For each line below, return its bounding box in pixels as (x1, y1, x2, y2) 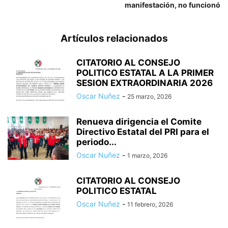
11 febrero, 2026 (127, 200, 173, 208)
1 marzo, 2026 (127, 151, 167, 159)
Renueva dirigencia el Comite (76, 116, 202, 127)
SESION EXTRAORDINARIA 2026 (76, 77, 213, 88)
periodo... (76, 136, 117, 147)
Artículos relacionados (60, 32, 168, 44)
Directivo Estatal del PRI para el (76, 126, 209, 137)
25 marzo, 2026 (127, 92, 172, 100)
